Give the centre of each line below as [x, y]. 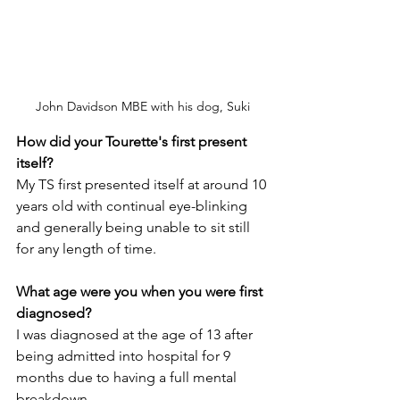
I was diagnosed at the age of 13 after [136, 334]
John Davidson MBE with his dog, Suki [143, 106]
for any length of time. [86, 249]
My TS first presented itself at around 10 [143, 184]
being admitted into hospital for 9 [125, 356]
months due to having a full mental [128, 377]
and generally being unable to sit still [135, 227]
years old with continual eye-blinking [133, 206]
